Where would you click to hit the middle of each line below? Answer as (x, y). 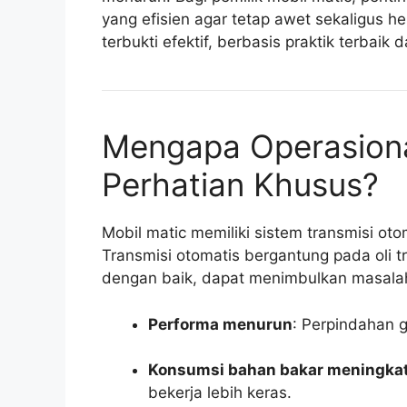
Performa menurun (220, 324)
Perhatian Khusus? (240, 185)
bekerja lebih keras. (220, 393)
